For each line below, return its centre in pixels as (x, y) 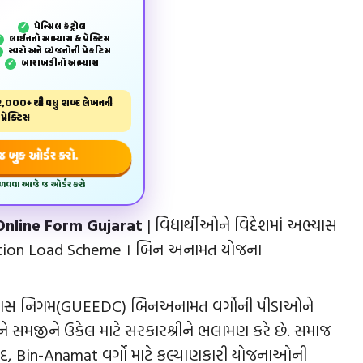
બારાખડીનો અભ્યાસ (59, 63)
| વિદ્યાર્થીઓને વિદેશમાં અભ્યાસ (240, 224)
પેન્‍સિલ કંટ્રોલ (59, 27)
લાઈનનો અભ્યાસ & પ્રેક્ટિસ (59, 39)
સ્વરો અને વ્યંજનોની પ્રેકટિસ (59, 51)
